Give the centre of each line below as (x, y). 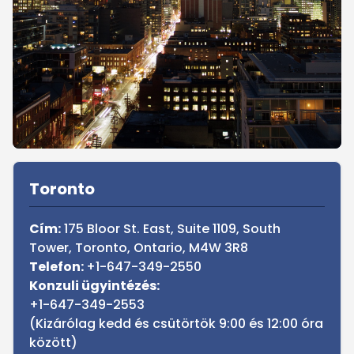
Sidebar (36, 169)
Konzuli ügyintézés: (94, 286)
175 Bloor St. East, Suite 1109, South (171, 229)
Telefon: (58, 267)
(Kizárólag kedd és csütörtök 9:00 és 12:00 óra (176, 324)
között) (53, 343)
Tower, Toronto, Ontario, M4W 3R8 (139, 248)
